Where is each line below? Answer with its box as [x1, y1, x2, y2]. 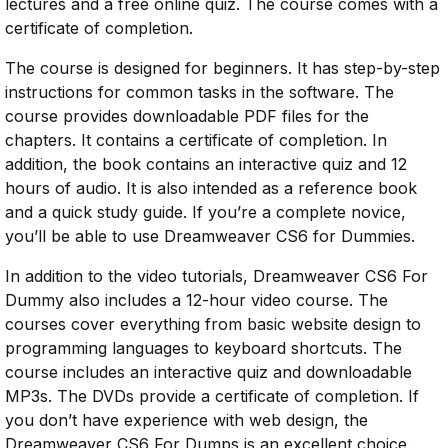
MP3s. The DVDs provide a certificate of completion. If [5, 386, 419, 407]
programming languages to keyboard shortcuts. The [5, 338, 402, 359]
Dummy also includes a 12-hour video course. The [5, 290, 388, 311]
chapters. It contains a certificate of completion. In [5, 130, 387, 151]
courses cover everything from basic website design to [5, 314, 421, 335]
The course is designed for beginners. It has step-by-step [5, 58, 440, 79]
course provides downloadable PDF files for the [5, 106, 369, 127]
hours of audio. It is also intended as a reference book [5, 178, 417, 199]
